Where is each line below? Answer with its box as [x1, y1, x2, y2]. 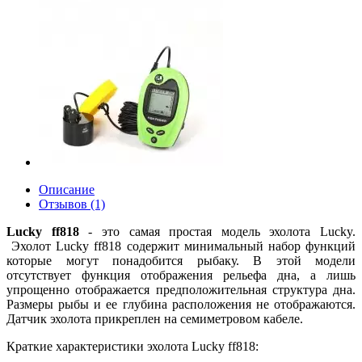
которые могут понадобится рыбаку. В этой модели [6, 254, 356, 267]
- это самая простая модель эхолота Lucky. [78, 225, 356, 238]
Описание [39, 183, 95, 196]
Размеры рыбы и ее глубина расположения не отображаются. [6, 297, 356, 311]
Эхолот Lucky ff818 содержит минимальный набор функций [6, 239, 356, 253]
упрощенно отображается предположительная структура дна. [6, 283, 356, 297]
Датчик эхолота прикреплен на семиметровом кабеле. [6, 312, 306, 326]
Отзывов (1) [39, 197, 105, 211]
